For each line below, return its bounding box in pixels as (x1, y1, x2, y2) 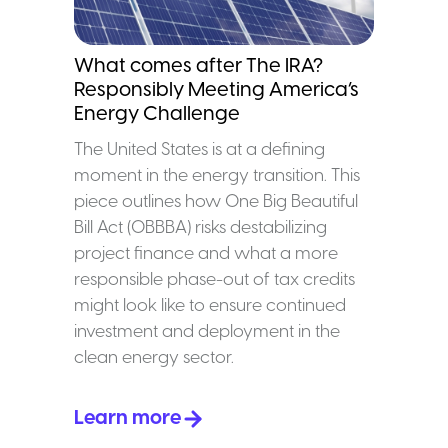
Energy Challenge (74, 103, 240, 125)
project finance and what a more (74, 244, 338, 263)
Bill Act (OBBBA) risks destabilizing (74, 218, 327, 237)
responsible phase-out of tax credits (74, 270, 355, 289)
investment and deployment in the (74, 322, 340, 341)
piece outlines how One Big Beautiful (74, 192, 358, 211)
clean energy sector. (74, 348, 234, 367)
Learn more (74, 407, 181, 429)
